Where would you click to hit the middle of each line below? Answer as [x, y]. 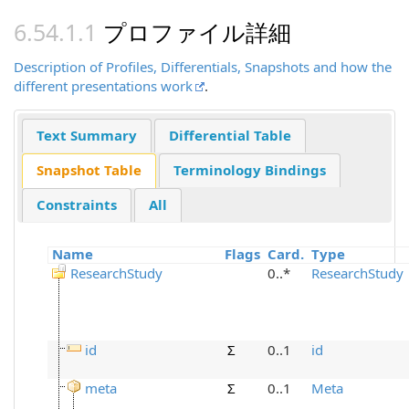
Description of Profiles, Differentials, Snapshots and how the [203, 67]
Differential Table [230, 136]
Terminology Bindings [249, 170]
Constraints [76, 205]
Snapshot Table [89, 170]
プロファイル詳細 [197, 32]
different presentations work [103, 86]
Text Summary [86, 136]
